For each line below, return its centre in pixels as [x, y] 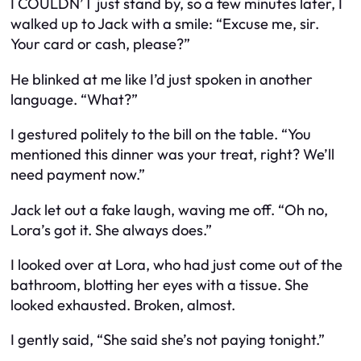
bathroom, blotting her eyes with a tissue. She [160, 285]
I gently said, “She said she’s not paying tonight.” [168, 340]
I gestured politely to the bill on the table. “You [161, 135]
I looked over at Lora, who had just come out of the [176, 265]
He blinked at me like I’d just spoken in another [162, 79]
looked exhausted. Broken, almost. [123, 305]
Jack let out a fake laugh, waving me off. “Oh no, [169, 210]
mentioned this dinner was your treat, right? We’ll [172, 155]
